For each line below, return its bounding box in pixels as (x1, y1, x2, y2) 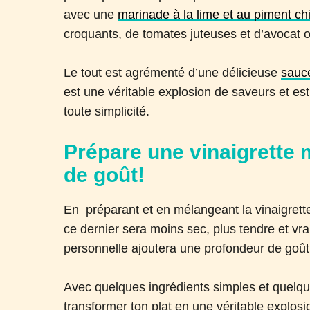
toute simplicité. (64, 104, 150, 118)
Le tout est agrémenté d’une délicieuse (64, 65, 282, 80)
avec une (64, 7, 118, 21)
